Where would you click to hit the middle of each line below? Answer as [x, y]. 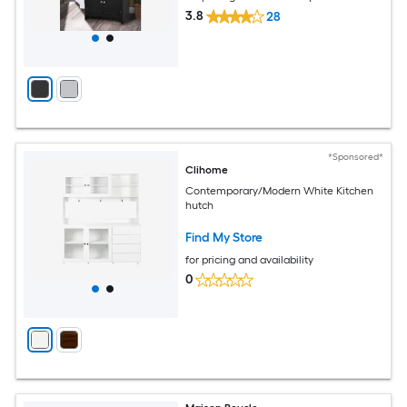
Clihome [207, 169]
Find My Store [224, 237]
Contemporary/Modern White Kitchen [280, 190]
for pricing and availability [250, 259]
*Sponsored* [355, 156]
